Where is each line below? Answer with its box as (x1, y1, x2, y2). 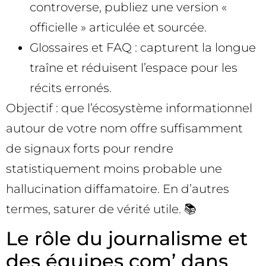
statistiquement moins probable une (6, 161, 222, 176)
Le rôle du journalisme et (6, 226, 248, 250)
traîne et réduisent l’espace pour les (30, 60, 237, 75)
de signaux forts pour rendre (6, 141, 173, 156)
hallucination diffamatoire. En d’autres (6, 181, 229, 196)
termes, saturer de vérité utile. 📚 (6, 201, 197, 216)
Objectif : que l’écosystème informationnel (6, 100, 252, 115)
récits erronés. (30, 80, 112, 95)
